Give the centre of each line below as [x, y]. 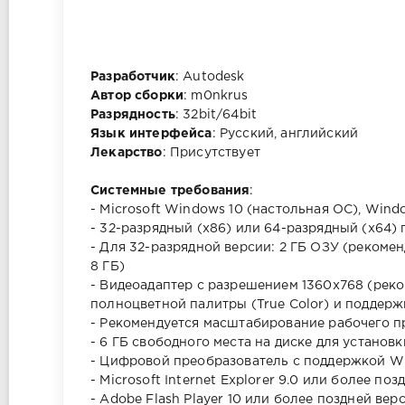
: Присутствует [211, 153]
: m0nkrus [216, 96]
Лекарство [127, 153]
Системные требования [170, 191]
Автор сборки [137, 96]
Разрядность [133, 115]
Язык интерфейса [151, 134]
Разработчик [133, 77]
